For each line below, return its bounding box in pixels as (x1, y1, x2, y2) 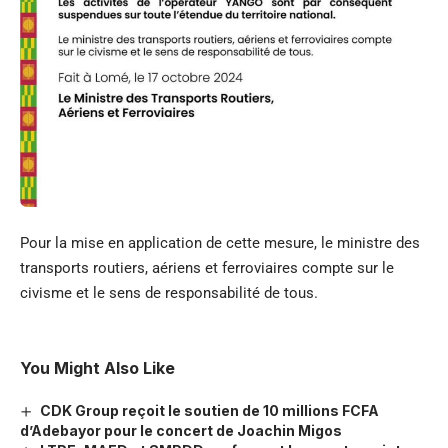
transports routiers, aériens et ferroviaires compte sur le (20, 258, 394, 277)
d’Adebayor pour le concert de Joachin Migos (20, 421, 342, 439)
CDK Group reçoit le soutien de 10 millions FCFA (39, 401, 379, 419)
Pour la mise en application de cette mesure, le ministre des (20, 233, 420, 252)
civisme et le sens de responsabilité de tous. (20, 283, 318, 302)
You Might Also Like (20, 357, 175, 378)
